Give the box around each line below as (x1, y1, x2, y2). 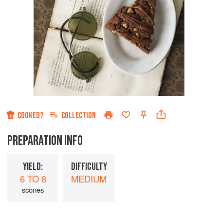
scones (22, 184, 44, 195)
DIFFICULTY (71, 161, 107, 173)
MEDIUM (71, 172, 107, 185)
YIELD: (23, 161, 43, 173)
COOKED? (18, 110, 43, 121)
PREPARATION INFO (7, 133, 83, 149)
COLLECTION (61, 110, 96, 121)
